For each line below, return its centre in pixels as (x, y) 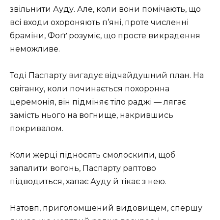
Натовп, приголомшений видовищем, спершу (106, 208)
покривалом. (37, 128)
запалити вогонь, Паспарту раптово (83, 168)
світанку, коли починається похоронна (90, 88)
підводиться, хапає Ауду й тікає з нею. (88, 181)
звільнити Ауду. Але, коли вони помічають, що (105, 9)
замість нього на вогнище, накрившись (92, 115)
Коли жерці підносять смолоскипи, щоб (93, 155)
